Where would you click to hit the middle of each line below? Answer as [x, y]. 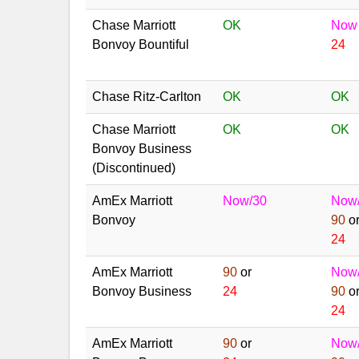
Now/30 [245, 201]
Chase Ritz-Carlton [147, 97]
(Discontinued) [134, 168]
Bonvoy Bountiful [141, 44]
